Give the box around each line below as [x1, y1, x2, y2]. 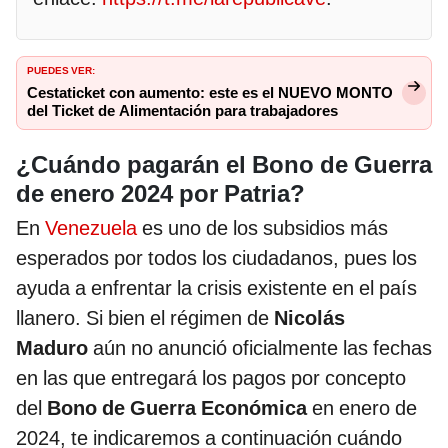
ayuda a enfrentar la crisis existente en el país [16, 275, 417, 300]
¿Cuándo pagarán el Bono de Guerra [16, 150, 432, 179]
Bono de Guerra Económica [47, 395, 312, 420]
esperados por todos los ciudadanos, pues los [16, 245, 417, 270]
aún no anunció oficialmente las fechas [93, 335, 432, 360]
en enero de [312, 395, 417, 420]
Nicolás [274, 305, 345, 330]
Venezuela [45, 215, 142, 240]
